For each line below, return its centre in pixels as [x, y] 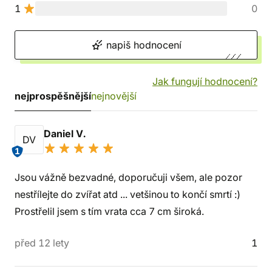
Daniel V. [66, 134]
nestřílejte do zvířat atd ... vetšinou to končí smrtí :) [127, 194]
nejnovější [114, 96]
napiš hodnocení [142, 45]
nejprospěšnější [53, 96]
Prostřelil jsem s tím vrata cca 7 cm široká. [109, 211]
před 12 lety [42, 243]
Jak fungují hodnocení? [205, 81]
